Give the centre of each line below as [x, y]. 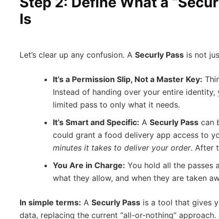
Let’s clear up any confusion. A [77, 55]
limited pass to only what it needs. [116, 105]
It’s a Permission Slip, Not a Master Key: [128, 79]
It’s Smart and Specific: [96, 122]
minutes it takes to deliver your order [122, 148]
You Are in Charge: [89, 165]
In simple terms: [50, 202]
